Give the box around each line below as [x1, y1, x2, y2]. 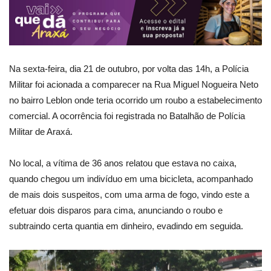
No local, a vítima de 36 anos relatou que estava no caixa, [9, 157, 237, 168]
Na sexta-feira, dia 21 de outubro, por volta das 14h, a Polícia [9, 63, 249, 74]
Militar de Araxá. [9, 126, 73, 137]
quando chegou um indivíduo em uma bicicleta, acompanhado [9, 173, 253, 184]
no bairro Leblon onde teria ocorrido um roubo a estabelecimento [9, 94, 262, 105]
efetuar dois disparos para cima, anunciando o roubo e [9, 204, 223, 215]
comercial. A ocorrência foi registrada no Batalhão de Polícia [9, 110, 245, 121]
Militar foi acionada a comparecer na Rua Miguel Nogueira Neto [9, 79, 258, 90]
